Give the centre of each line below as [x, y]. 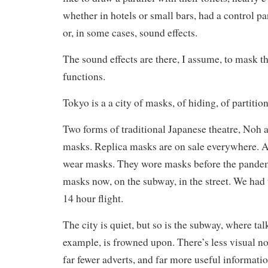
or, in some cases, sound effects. [130, 33]
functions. [84, 76]
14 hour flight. [93, 198]
